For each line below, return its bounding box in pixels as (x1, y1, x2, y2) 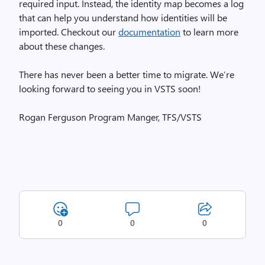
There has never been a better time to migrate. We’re (19, 68, 234, 80)
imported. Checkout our (19, 25, 118, 38)
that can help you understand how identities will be (19, 11, 227, 24)
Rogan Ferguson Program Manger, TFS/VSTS (19, 111, 202, 123)
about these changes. (19, 40, 105, 52)
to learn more (180, 25, 238, 38)
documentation (118, 25, 180, 38)
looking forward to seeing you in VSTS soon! (19, 82, 201, 95)
